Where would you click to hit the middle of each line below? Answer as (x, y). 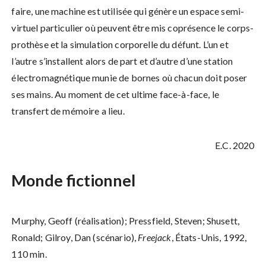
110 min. (29, 254)
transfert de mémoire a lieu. (68, 111)
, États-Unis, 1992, (209, 237)
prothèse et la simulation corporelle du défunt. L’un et (120, 45)
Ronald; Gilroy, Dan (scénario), (75, 237)
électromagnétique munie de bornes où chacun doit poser (129, 78)
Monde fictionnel (75, 180)
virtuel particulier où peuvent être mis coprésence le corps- (133, 28)
